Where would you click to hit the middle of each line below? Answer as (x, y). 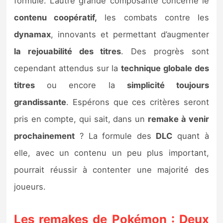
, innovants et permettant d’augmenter (130, 35)
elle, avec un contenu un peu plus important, (111, 153)
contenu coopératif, (56, 18)
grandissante (40, 102)
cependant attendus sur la (68, 68)
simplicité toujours (168, 85)
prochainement (45, 136)
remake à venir (178, 119)
